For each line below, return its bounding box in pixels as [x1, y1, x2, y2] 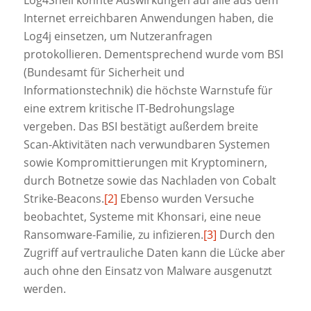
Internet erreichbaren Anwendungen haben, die [23, 10, 274, 26]
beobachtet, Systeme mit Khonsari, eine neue [23, 208, 261, 224]
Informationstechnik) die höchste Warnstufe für [23, 82, 273, 98]
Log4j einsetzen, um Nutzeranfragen [23, 28, 212, 44]
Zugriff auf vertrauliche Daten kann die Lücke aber [23, 244, 285, 260]
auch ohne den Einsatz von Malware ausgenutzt [23, 262, 272, 278]
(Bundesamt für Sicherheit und [23, 64, 185, 80]
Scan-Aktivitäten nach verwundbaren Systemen [23, 136, 270, 152]
